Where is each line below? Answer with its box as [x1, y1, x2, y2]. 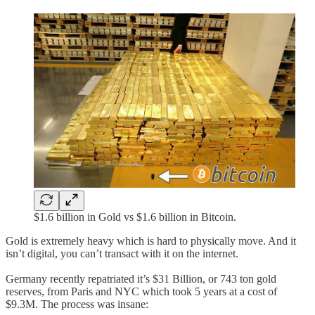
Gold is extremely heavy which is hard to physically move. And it [6, 234, 296, 247]
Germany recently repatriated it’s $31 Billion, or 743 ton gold [6, 272, 276, 285]
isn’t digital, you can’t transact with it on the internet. [6, 247, 238, 259]
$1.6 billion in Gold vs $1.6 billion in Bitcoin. [34, 210, 236, 223]
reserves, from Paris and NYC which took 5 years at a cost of [6, 285, 277, 297]
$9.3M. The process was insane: [6, 297, 148, 310]
